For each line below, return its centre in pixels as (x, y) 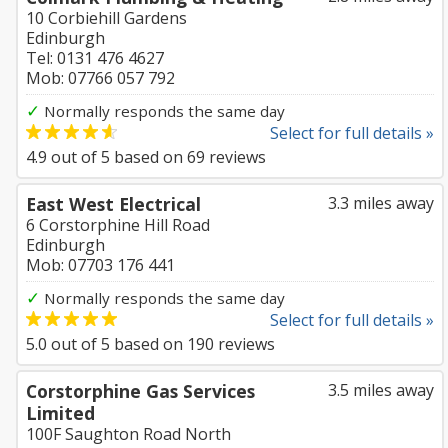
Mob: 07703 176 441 (100, 265)
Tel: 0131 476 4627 (95, 58)
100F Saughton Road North (128, 434)
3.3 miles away (381, 203)
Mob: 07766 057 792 (100, 78)
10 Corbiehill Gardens (106, 18)
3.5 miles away (381, 390)
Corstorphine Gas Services (140, 391)
